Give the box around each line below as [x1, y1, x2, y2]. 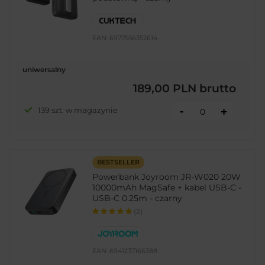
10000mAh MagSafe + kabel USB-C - [92, 182, 242, 193]
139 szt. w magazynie [37, 105, 118, 115]
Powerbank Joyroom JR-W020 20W [92, 172, 241, 183]
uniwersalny [22, 64, 66, 74]
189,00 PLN [133, 82, 196, 96]
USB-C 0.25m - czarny [92, 193, 183, 204]
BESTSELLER [96, 158, 140, 167]
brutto [196, 82, 236, 96]
